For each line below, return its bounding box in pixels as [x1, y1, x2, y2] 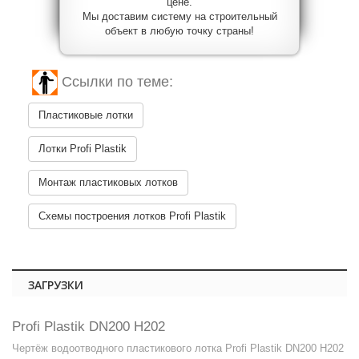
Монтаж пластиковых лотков [38, 176, 178, 189]
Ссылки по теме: [62, 73, 173, 90]
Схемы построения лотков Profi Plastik [38, 210, 226, 223]
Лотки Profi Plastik [38, 143, 127, 155]
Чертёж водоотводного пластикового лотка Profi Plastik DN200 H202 [12, 342, 344, 355]
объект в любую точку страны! [105, 25, 254, 38]
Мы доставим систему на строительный [82, 10, 277, 23]
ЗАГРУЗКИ [28, 277, 83, 293]
